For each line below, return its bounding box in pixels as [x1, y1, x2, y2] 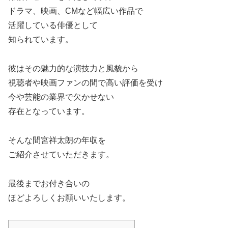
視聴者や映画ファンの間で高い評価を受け [8, 78, 163, 88]
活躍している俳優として [8, 21, 98, 30]
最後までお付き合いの [8, 179, 90, 188]
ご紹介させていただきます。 [8, 150, 114, 159]
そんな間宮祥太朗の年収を [8, 136, 106, 145]
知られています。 [8, 35, 73, 44]
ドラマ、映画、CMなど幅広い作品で [8, 7, 143, 16]
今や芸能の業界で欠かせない [8, 93, 114, 102]
